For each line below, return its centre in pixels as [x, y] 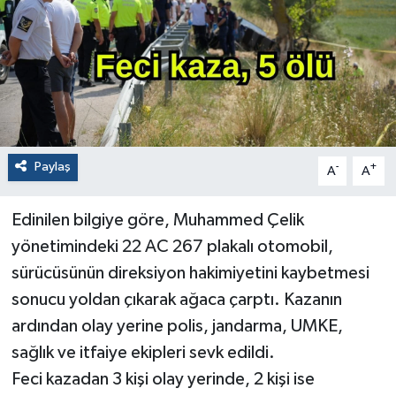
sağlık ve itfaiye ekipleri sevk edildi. [143, 353]
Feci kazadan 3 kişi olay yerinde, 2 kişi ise [163, 380]
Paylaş [52, 167]
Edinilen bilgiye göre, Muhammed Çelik [157, 221]
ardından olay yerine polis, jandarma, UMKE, [177, 327]
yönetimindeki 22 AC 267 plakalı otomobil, [172, 247]
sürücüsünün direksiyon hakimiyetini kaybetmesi [190, 274]
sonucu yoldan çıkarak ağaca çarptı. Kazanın [176, 300]
